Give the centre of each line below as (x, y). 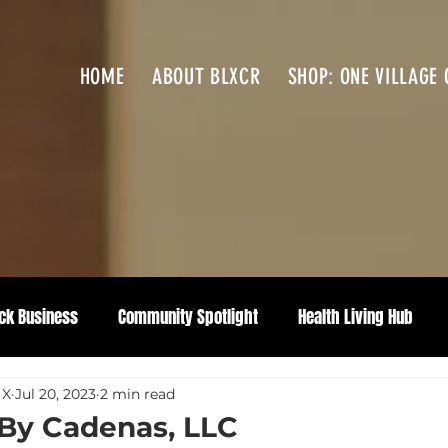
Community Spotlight (188, 316)
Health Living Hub (355, 316)
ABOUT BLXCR (206, 76)
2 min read (137, 393)
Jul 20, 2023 (55, 393)
